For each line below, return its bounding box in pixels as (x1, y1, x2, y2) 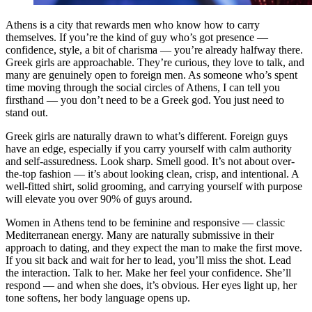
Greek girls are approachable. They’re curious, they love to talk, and (6, 56, 304, 69)
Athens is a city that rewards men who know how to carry (6, 19, 260, 31)
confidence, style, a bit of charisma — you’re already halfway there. (6, 44, 303, 56)
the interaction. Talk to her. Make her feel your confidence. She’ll (6, 267, 291, 279)
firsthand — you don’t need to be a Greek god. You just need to (6, 94, 284, 107)
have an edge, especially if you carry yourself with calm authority (6, 143, 292, 155)
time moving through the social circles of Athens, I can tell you (6, 81, 280, 94)
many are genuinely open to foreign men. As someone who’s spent (6, 69, 297, 81)
